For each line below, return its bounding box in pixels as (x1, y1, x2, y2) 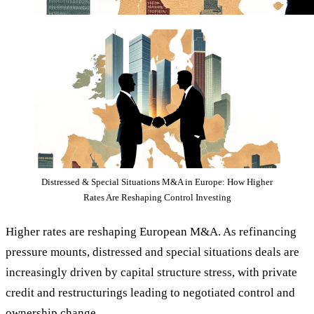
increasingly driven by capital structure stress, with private (6, 266, 297, 280)
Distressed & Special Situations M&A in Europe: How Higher (41, 177, 273, 188)
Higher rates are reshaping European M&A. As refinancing (6, 225, 296, 239)
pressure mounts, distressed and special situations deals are (6, 245, 299, 259)
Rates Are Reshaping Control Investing (83, 192, 231, 203)
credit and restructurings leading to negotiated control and (6, 286, 295, 300)
